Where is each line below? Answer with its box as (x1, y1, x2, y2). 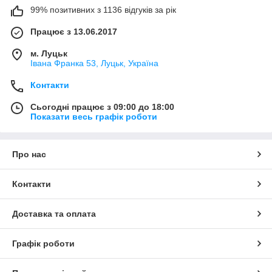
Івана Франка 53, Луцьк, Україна (30, 58, 158, 68)
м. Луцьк (30, 49, 67, 58)
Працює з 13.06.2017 (30, 27, 117, 36)
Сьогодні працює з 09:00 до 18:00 (30, 102, 174, 112)
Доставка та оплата (12, 209, 96, 219)
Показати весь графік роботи (30, 112, 157, 121)
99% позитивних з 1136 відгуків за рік (30, 5, 176, 15)
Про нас (12, 149, 46, 159)
